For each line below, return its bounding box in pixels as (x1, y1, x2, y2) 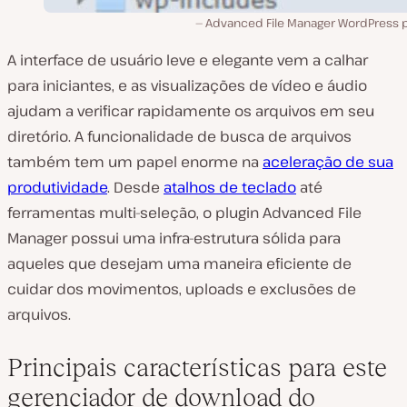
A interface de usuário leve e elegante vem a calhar (7, 49, 368, 70)
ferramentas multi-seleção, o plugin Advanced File (7, 202, 362, 223)
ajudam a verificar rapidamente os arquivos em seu (7, 100, 374, 121)
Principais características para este (7, 352, 387, 382)
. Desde (107, 176, 164, 197)
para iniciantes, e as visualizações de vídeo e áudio (7, 74, 367, 95)
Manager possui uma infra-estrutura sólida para (7, 227, 341, 248)
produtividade (7, 176, 107, 197)
